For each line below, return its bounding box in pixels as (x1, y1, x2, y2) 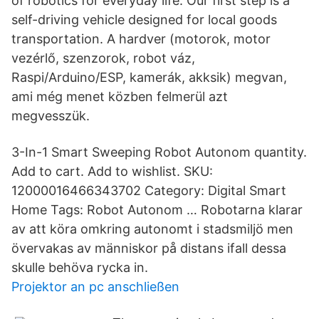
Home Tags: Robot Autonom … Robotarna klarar (11, 202, 303, 217)
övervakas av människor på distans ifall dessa (11, 241, 286, 256)
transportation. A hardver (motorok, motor (11, 31, 271, 46)
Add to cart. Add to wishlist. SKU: (11, 164, 213, 179)
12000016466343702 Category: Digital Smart (11, 183, 286, 198)
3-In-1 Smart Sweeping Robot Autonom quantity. (11, 145, 307, 159)
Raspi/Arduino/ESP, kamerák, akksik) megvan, (11, 70, 287, 85)
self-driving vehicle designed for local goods (11, 12, 277, 27)
